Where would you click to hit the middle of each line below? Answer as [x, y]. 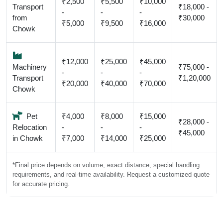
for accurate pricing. [41, 184]
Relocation [30, 127]
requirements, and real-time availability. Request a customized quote [111, 174]
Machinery [30, 67]
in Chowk [28, 138]
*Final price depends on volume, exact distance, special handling [106, 165]
